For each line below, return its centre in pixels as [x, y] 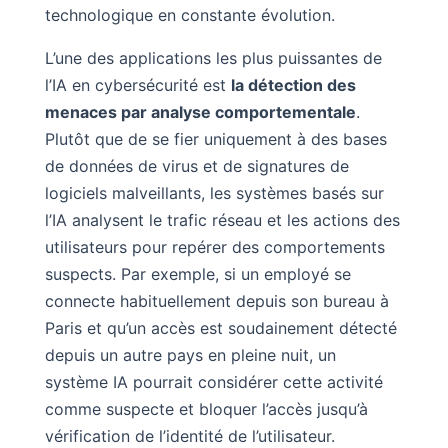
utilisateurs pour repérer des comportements [214, 246]
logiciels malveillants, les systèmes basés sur [214, 192]
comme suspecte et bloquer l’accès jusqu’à [206, 408]
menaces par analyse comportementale [200, 111]
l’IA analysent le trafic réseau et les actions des [222, 219]
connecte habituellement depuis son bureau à [216, 300]
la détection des [293, 84]
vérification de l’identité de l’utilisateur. [189, 435]
